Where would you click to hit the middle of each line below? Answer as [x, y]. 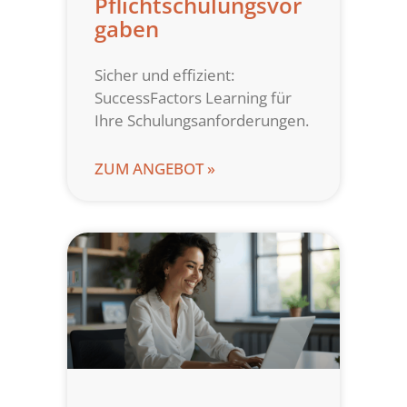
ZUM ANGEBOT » [155, 169]
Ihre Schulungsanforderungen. [202, 121]
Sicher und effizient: [164, 75]
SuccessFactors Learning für [193, 98]
